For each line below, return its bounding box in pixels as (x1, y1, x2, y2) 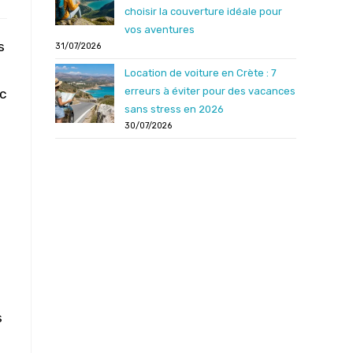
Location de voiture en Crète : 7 (124, 67, 277, 79)
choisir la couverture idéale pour (124, 6, 282, 17)
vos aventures (124, 24, 195, 35)
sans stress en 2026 (124, 103, 224, 115)
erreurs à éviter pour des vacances (124, 85, 295, 97)
